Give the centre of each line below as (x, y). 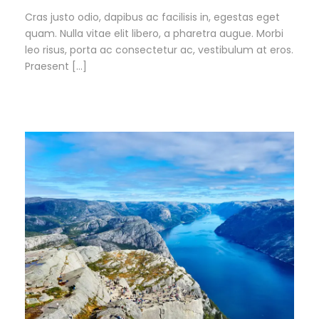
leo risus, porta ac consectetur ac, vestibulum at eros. (159, 50)
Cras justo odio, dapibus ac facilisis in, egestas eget (152, 17)
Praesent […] (56, 67)
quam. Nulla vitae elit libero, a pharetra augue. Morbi (154, 34)
